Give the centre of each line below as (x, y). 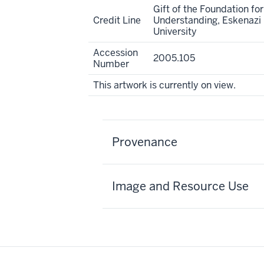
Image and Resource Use (180, 186)
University (175, 32)
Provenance (145, 142)
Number (111, 64)
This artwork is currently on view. (164, 85)
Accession (115, 53)
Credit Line (117, 20)
